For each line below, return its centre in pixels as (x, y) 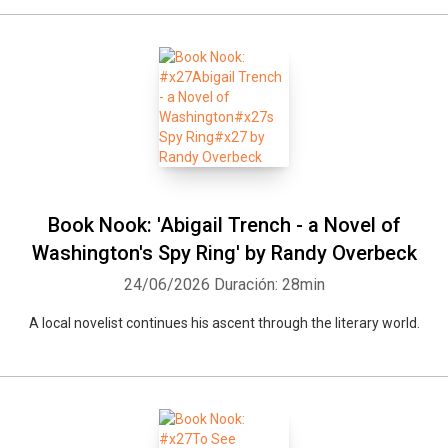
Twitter (287, 315)
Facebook (189, 315)
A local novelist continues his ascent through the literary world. (224, 323)
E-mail (375, 315)
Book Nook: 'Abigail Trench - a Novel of (224, 225)
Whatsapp (83, 315)
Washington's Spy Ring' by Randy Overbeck (224, 253)
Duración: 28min (269, 284)
